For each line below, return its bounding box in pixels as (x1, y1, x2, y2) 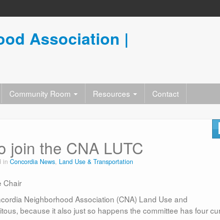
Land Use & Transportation (59, 157, 133, 166)
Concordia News (10, 157, 55, 166)
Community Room (9, 88, 73, 99)
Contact (152, 88, 179, 99)
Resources (93, 88, 132, 99)
